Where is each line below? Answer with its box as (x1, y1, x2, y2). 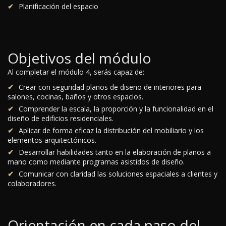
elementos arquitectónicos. (8, 135, 96, 145)
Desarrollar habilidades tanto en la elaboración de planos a (19, 147, 211, 157)
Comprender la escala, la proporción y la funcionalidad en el (19, 104, 213, 114)
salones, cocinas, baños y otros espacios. (8, 92, 143, 102)
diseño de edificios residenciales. (8, 114, 114, 124)
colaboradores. (8, 179, 56, 189)
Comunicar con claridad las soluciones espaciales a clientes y (19, 169, 217, 179)
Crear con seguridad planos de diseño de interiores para (19, 82, 201, 92)
